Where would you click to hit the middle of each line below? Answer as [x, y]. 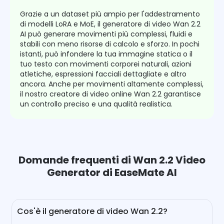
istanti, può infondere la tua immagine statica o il [106, 54]
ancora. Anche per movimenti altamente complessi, [112, 84]
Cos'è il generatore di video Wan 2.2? [92, 211]
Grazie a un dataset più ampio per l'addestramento [110, 14]
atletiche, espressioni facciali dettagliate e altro [103, 74]
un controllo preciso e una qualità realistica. [96, 104]
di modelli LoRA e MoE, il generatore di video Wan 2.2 [110, 24]
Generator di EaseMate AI [112, 173]
